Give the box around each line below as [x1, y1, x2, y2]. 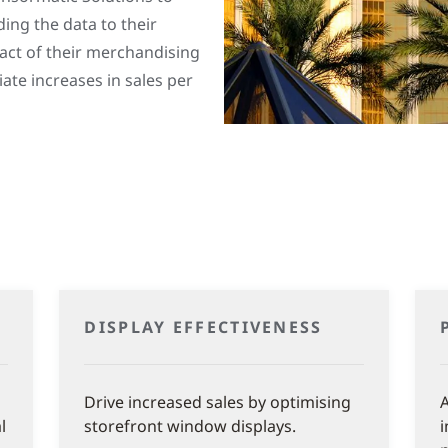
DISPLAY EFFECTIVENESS [84, 315, 323, 338]
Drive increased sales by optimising [84, 390, 352, 413]
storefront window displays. [84, 414, 297, 437]
